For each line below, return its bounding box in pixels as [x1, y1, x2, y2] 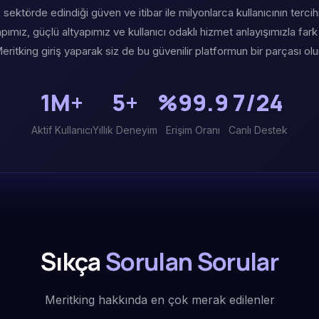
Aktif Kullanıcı [31, 124, 93, 136]
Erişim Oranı [166, 124, 220, 136]
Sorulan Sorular [105, 245, 278, 278]
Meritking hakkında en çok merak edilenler [44, 293, 275, 307]
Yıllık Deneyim [93, 124, 157, 136]
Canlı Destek [229, 124, 288, 136]
